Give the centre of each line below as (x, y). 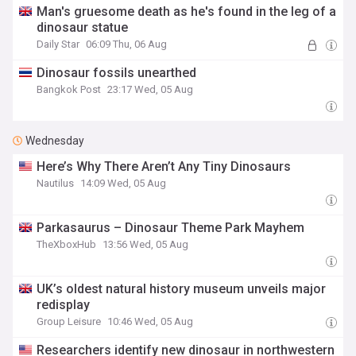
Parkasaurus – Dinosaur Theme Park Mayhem (171, 228)
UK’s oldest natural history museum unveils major (182, 289)
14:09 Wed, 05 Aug (124, 183)
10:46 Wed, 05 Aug (151, 321)
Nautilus (56, 183)
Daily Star (58, 44)
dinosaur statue (83, 27)
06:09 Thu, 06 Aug (127, 44)
